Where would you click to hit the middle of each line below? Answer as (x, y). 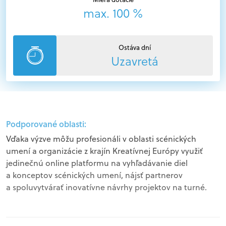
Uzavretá (135, 61)
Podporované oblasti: (46, 124)
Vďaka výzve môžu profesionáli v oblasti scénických (101, 139)
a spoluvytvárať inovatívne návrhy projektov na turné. (106, 187)
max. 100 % (113, 13)
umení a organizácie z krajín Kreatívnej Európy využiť (104, 151)
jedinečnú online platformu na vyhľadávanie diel (97, 163)
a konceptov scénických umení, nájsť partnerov (94, 175)
